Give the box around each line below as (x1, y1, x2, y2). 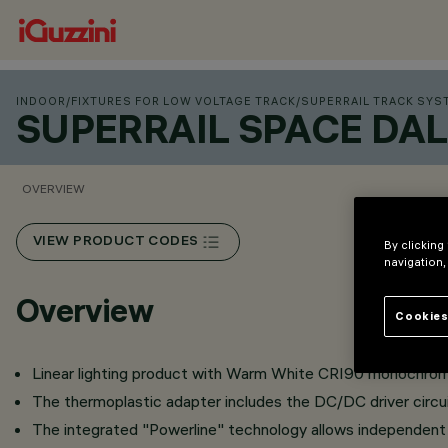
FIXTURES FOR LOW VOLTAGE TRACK (71, 94, 296, 108)
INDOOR (16, 94, 66, 108)
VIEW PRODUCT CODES (33, 234, 199, 250)
